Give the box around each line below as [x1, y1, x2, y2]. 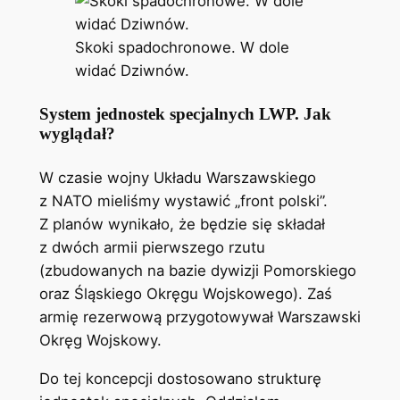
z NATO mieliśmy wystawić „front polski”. [38, 191, 328, 210]
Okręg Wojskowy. [38, 330, 162, 349]
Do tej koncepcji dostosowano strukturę [38, 369, 321, 387]
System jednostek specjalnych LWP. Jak [38, 104, 331, 123]
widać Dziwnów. [74, 62, 189, 80]
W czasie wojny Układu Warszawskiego [38, 168, 316, 187]
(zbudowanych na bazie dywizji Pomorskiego [38, 261, 356, 279]
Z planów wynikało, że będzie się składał [38, 214, 325, 233]
